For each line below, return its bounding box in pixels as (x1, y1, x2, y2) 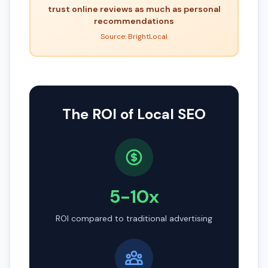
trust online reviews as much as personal (47, 4, 221, 14)
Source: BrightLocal (100, 32, 167, 41)
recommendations (94, 16, 174, 26)
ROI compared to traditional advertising (56, 213, 212, 224)
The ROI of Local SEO (62, 105, 206, 123)
